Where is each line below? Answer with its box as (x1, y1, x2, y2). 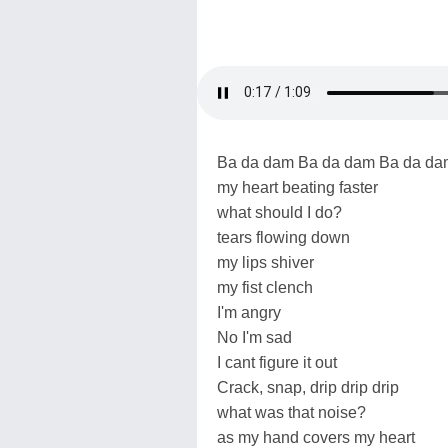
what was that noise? (217, 403, 366, 421)
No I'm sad (217, 328, 292, 346)
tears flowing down (217, 228, 350, 246)
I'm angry (217, 303, 281, 321)
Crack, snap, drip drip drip (217, 378, 399, 396)
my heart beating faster (217, 178, 378, 196)
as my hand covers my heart (217, 428, 415, 446)
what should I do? (217, 203, 342, 221)
